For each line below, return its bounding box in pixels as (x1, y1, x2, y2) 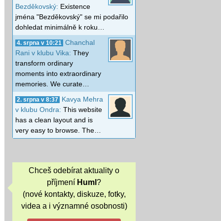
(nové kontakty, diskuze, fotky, (22, 190, 126, 199)
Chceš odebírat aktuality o (29, 166, 119, 175)
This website (63, 105, 102, 113)
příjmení (47, 178, 77, 187)
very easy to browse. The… (15, 126, 101, 134)
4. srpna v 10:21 (17, 39, 62, 46)
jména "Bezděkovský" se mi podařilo (15, 12, 128, 21)
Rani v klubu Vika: (15, 48, 73, 57)
